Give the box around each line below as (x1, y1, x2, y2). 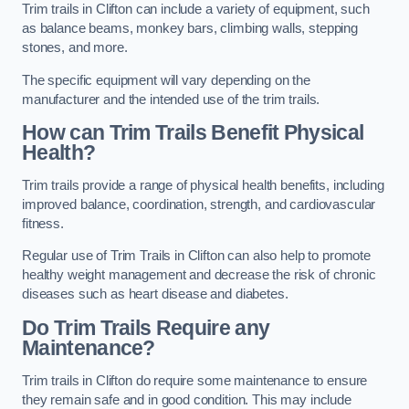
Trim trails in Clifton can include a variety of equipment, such (22, 2, 370, 17)
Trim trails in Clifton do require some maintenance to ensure (22, 372, 368, 388)
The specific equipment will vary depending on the (22, 72, 310, 88)
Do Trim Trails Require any (22, 316, 270, 340)
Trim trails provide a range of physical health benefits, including (22, 177, 384, 193)
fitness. (22, 215, 64, 231)
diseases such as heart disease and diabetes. (22, 287, 288, 302)
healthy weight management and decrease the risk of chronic (22, 267, 376, 283)
